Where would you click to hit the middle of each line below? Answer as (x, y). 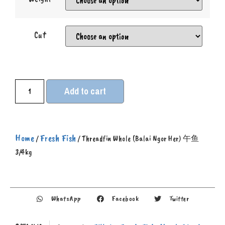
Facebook (125, 199)
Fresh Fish (58, 138)
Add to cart (85, 91)
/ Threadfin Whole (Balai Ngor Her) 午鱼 (138, 138)
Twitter (179, 199)
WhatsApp (66, 199)
